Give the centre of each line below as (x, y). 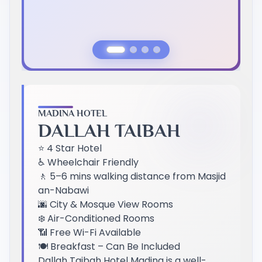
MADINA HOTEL (73, 113)
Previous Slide (75, 86)
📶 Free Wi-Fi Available (89, 232)
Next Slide (90, 86)
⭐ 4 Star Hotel (70, 148)
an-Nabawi (63, 190)
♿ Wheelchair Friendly (88, 162)
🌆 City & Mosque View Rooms (106, 204)
